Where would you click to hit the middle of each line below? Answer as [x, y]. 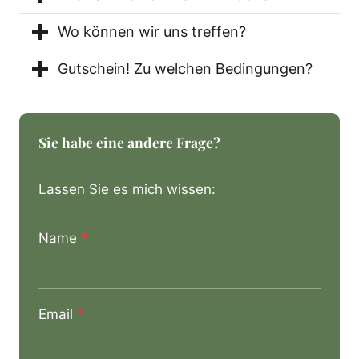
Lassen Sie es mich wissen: [127, 189]
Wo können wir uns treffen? [152, 32]
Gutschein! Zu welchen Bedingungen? [185, 69]
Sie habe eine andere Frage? [129, 142]
